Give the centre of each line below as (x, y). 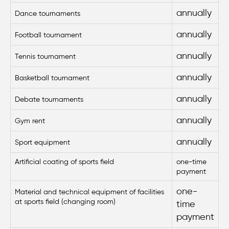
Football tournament (48, 35)
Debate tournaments (49, 99)
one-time (191, 162)
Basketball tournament (52, 78)
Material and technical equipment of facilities (89, 192)
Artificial (29, 162)
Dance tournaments (48, 13)
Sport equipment (42, 142)
